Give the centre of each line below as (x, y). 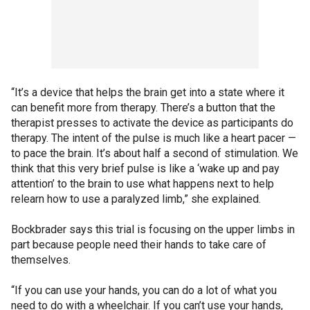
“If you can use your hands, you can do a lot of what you (144, 290)
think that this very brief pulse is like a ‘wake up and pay (145, 168)
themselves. (41, 259)
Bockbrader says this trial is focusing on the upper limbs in (153, 229)
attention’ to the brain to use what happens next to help (143, 183)
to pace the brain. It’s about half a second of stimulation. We (155, 153)
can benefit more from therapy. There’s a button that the (143, 107)
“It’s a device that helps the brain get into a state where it (148, 92)
